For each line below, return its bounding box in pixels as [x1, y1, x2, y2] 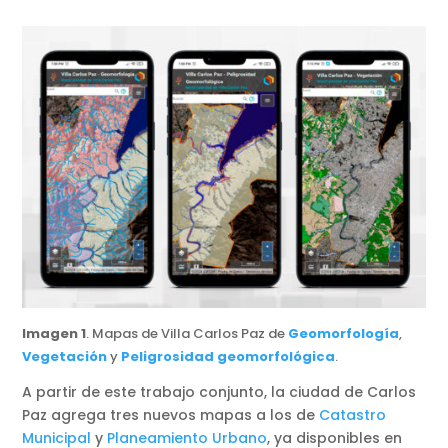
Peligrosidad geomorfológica [121, 347, 336, 367]
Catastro [319, 405, 387, 426]
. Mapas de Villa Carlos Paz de [86, 324, 289, 344]
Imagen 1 [22, 324, 87, 344]
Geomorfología [288, 324, 400, 344]
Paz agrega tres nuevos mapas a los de [22, 405, 320, 426]
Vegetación [22, 347, 108, 367]
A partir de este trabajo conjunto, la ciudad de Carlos [22, 382, 417, 403]
